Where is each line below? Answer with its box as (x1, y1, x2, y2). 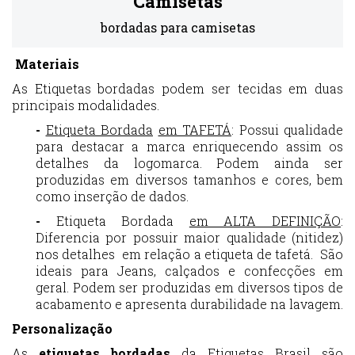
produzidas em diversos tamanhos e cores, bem (36, 171, 343, 188)
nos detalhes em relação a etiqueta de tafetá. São (36, 246, 343, 262)
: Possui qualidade (231, 121, 343, 138)
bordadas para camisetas (100, 19, 255, 36)
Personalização (12, 320, 113, 337)
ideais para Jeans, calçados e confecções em (36, 262, 343, 279)
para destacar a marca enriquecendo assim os (36, 138, 343, 155)
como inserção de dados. (36, 188, 189, 204)
